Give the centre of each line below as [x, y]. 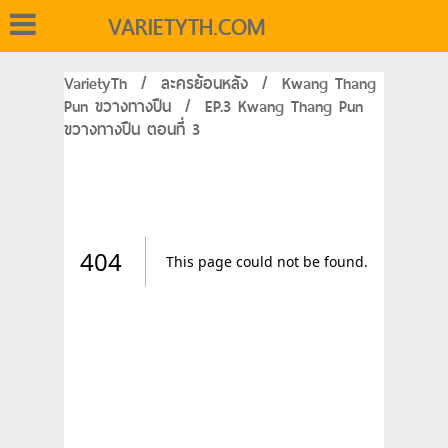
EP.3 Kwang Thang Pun [284, 106]
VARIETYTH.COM [186, 27]
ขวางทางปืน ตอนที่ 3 [132, 129]
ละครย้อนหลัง [204, 83]
